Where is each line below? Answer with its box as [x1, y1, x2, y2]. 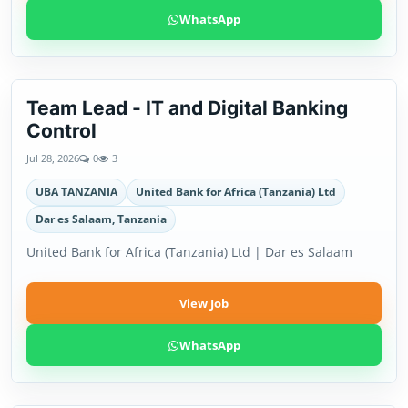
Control [26, 119, 97, 142]
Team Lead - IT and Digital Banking [26, 97, 348, 119]
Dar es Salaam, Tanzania [36, 211, 167, 227]
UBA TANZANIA [36, 184, 117, 199]
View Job [179, 295, 229, 311]
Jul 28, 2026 [26, 151, 79, 165]
